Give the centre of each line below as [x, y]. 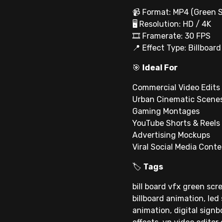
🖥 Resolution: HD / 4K [172, 24]
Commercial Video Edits [176, 88]
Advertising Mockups [171, 135]
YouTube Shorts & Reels [176, 123]
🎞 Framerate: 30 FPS [171, 36]
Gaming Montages [166, 111]
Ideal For [160, 68]
